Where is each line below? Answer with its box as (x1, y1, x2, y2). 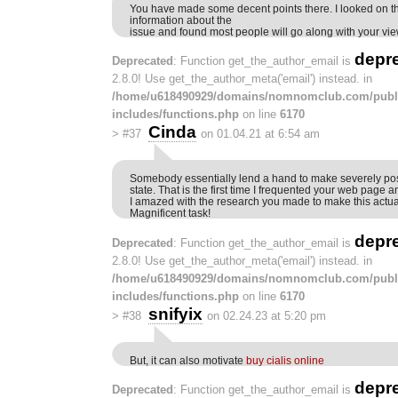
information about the (130, 14, 232, 27)
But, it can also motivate (130, 354, 246, 366)
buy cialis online (246, 354, 324, 366)
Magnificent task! (130, 207, 211, 219)
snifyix (147, 304, 203, 323)
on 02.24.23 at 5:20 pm (206, 308, 326, 322)
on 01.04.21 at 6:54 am (200, 127, 320, 141)
